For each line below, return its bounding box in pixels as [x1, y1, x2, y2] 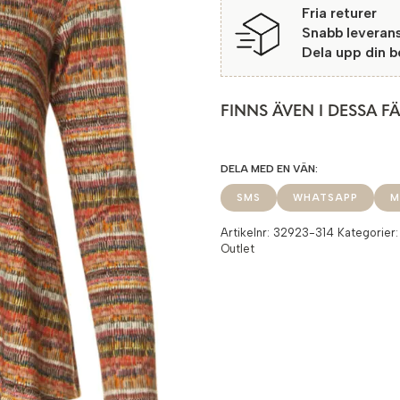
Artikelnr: [221, 226, 274, 239]
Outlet [221, 242, 255, 255]
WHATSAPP [293, 192, 359, 204]
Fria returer [302, 4, 378, 21]
